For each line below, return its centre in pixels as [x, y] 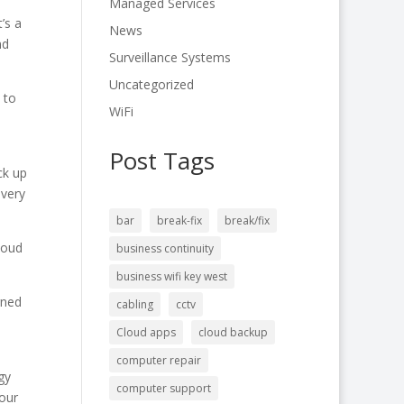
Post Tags [161, 161]
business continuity [165, 248]
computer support [163, 388]
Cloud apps [146, 332]
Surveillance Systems [170, 57]
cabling [134, 304]
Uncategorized [151, 84]
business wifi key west [171, 276]
